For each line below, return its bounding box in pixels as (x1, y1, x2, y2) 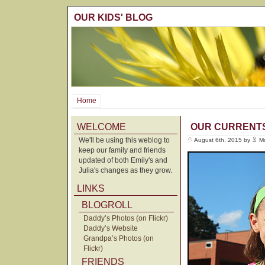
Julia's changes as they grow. (79, 166, 172, 175)
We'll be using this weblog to (79, 136, 170, 145)
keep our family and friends (79, 146, 166, 155)
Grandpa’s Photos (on (83, 234, 154, 243)
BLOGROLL (82, 200, 132, 211)
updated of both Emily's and (79, 156, 167, 165)
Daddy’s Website (83, 224, 138, 233)
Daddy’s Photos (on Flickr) (83, 214, 168, 223)
